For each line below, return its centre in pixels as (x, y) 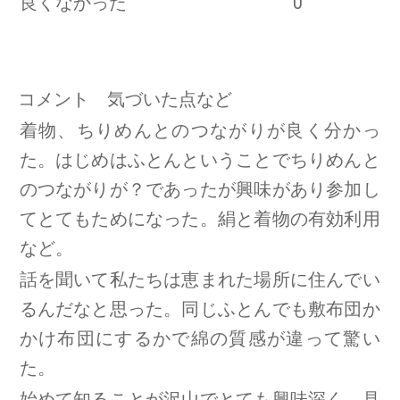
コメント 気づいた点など (125, 99)
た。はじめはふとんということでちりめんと (200, 160)
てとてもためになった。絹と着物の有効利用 (200, 219)
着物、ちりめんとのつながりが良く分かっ (200, 130)
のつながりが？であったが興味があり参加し (200, 189)
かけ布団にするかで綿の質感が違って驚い (200, 338)
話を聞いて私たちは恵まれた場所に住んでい (200, 279)
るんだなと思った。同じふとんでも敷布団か (200, 309)
